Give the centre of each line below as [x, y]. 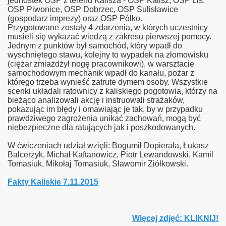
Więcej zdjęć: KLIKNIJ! [175, 218]
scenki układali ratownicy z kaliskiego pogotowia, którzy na [112, 91]
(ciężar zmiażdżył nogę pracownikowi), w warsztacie [101, 64]
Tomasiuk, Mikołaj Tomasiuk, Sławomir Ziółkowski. [98, 164]
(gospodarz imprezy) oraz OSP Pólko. [75, 18]
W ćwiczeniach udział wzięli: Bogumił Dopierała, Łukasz [108, 146]
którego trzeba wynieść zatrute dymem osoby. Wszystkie [108, 82]
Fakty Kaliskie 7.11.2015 [53, 182]
